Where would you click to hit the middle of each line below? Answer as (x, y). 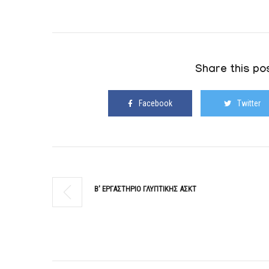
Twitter (249, 103)
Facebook (155, 103)
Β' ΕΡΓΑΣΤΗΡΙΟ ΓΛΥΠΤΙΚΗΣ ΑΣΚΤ (145, 189)
